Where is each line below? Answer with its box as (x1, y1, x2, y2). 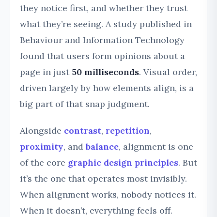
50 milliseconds (72, 66, 139, 77)
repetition (106, 124, 150, 136)
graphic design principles (68, 156, 178, 168)
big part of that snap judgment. (20, 98, 150, 109)
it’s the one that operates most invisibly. (20, 172, 187, 184)
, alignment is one (119, 140, 193, 152)
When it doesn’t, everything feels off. (20, 204, 172, 216)
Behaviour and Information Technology (20, 34, 185, 46)
